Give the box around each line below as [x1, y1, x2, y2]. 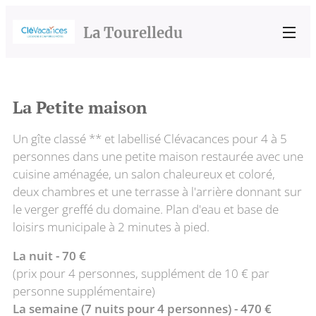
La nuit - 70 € [13, 248, 86, 264]
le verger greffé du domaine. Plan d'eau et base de [13, 201, 279, 217]
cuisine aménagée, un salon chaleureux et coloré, [13, 166, 275, 182]
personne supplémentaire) [13, 283, 155, 299]
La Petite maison [13, 96, 147, 119]
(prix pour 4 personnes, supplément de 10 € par [13, 265, 269, 281]
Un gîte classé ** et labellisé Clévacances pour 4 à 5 [13, 130, 287, 147]
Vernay [83, 56, 134, 75]
